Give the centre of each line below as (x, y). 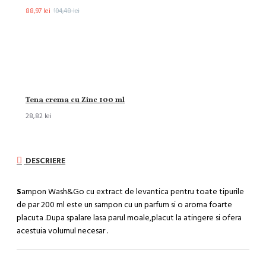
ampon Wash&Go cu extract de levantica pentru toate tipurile (133, 191)
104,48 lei (66, 11)
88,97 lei (38, 11)
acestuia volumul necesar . (64, 231)
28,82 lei (39, 116)
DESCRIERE (45, 161)
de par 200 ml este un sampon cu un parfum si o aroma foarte (125, 205)
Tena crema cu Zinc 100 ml (75, 100)
